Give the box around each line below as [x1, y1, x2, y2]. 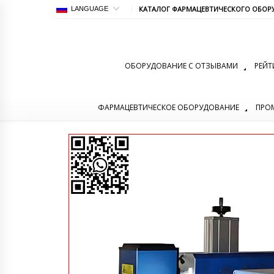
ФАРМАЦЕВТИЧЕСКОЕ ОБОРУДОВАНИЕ [98, 102, 239, 113]
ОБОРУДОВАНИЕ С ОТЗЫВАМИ [124, 60, 238, 71]
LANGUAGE [71, 4, 108, 12]
